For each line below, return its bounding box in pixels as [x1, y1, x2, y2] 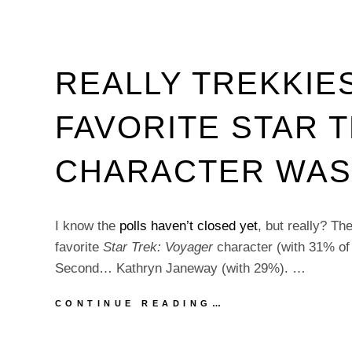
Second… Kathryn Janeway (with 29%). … [54, 261, 306, 276]
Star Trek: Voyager [102, 240, 213, 255]
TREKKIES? [224, 313, 312, 323]
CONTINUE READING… [54, 299, 225, 308]
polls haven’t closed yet [119, 218, 258, 233]
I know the [54, 218, 119, 233]
